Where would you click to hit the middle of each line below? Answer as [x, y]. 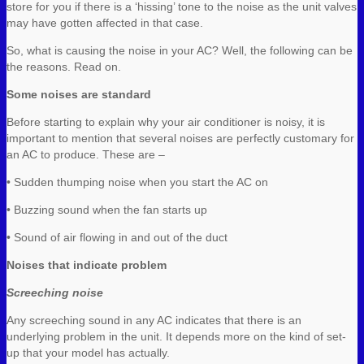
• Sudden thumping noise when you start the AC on [137, 182]
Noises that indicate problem [87, 264]
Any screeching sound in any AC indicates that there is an [154, 320]
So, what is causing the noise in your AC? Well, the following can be [180, 50]
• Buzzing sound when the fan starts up [107, 209]
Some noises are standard [79, 94]
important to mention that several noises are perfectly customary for [180, 138]
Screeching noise [55, 292]
